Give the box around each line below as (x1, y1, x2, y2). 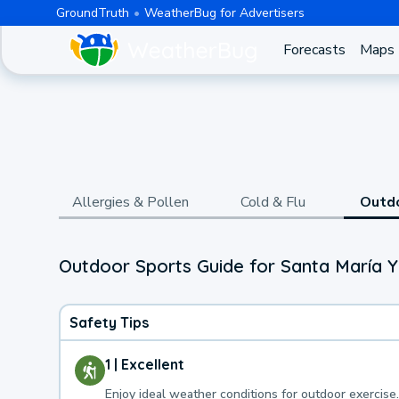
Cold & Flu (240, 192, 305, 212)
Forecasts (282, 40, 346, 60)
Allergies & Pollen (71, 192, 189, 212)
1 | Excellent (105, 354, 184, 373)
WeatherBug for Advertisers (143, 4, 305, 21)
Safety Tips (69, 313, 149, 331)
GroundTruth (55, 4, 129, 21)
